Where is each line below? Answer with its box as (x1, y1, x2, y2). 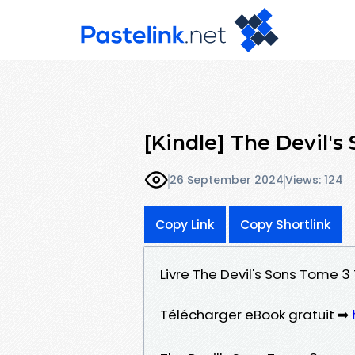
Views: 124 (285, 172, 343, 189)
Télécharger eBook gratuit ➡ (160, 304, 352, 324)
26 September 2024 (170, 172, 284, 189)
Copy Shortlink (240, 216, 331, 233)
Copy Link (155, 216, 215, 233)
